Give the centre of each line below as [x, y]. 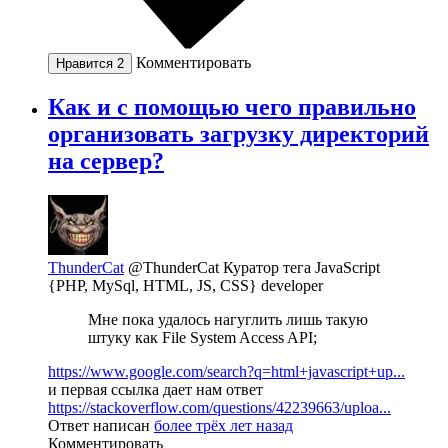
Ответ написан [101, 425]
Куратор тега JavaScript [301, 267]
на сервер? [106, 160]
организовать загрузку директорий [238, 133]
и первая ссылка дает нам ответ [155, 389]
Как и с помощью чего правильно [232, 106]
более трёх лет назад [223, 425]
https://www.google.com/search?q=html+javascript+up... [226, 371]
